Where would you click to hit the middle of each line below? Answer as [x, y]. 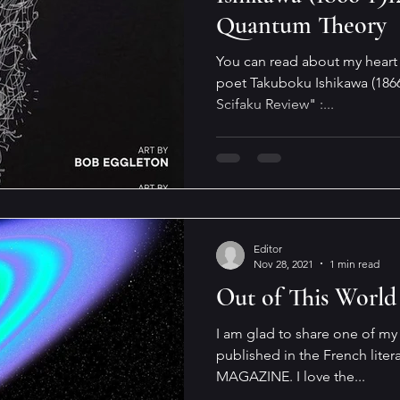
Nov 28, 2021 [283, 263]
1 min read [354, 263]
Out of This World [306, 297]
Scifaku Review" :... [275, 104]
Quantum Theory [301, 25]
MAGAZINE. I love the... [291, 376]
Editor [268, 248]
